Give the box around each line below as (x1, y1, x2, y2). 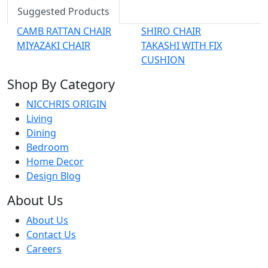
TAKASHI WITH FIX (141, 39, 222, 52)
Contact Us (26, 228, 76, 241)
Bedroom (26, 141, 69, 154)
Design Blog (26, 169, 81, 182)
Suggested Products (17, 5, 109, 18)
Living (26, 112, 53, 125)
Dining (26, 126, 56, 139)
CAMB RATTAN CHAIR (17, 25, 111, 38)
